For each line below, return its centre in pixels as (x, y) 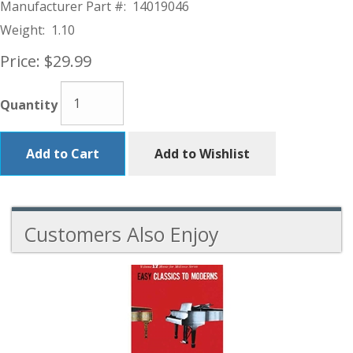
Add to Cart (63, 154)
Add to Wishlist (202, 154)
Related (34, 306)
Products (38, 325)
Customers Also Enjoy (121, 234)
